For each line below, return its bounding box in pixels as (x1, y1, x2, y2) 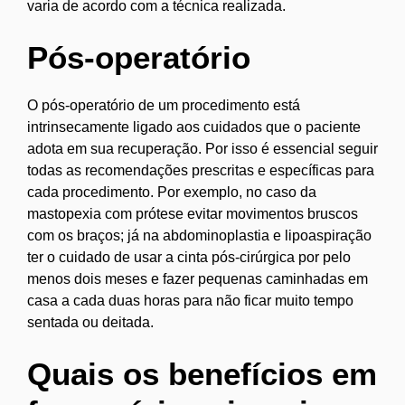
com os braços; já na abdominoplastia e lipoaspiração (27, 227, 372, 243)
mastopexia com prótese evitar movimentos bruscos (27, 205, 358, 221)
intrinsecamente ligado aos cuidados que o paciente (27, 118, 361, 135)
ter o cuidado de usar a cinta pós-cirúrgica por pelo (27, 249, 351, 265)
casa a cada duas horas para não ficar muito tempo (27, 292, 353, 308)
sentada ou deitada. (27, 314, 154, 330)
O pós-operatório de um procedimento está (27, 97, 300, 113)
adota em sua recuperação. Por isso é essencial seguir (27, 140, 378, 156)
